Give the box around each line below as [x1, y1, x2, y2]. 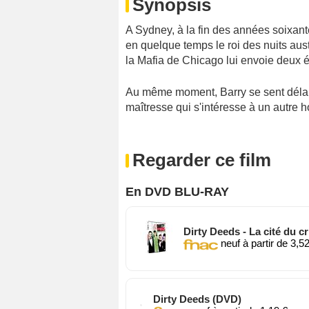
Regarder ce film [132, 150, 271, 171]
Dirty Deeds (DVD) [153, 293, 241, 306]
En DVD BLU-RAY [126, 185, 229, 199]
